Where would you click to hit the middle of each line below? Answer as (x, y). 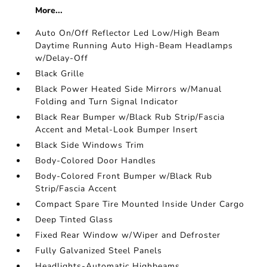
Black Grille (60, 74)
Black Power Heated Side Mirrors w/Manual (129, 89)
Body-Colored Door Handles (96, 161)
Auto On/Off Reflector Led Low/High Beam (128, 33)
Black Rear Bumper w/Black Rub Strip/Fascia (130, 117)
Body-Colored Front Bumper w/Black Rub (124, 176)
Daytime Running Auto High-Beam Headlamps (134, 46)
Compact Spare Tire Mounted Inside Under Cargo (140, 204)
